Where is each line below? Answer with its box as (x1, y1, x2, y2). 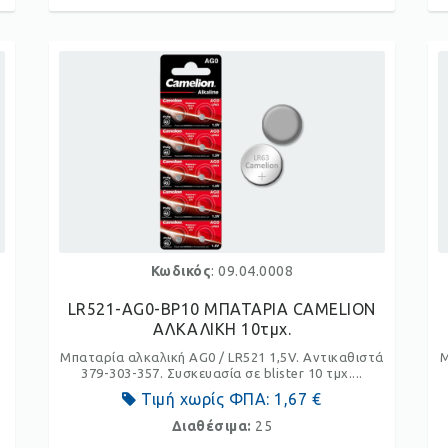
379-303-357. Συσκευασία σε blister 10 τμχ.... (81, 366, 363, 380)
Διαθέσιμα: (171, 418, 256, 434)
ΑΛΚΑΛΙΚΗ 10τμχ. (152, 320, 292, 338)
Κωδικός (150, 263, 212, 279)
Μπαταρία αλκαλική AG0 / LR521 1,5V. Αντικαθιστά (60, 350, 384, 364)
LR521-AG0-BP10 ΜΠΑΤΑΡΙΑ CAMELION (67, 300, 376, 318)
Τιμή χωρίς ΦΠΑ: (136, 390, 275, 408)
